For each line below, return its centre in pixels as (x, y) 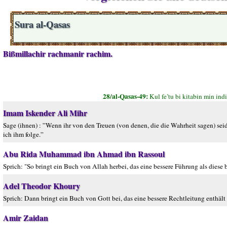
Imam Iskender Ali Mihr (45, 113)
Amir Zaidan (26, 218)
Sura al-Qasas (42, 24)
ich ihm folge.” (23, 134)
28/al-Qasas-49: (126, 96)
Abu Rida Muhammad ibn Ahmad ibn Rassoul (84, 154)
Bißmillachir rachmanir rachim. (58, 53)
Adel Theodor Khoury (42, 186)
